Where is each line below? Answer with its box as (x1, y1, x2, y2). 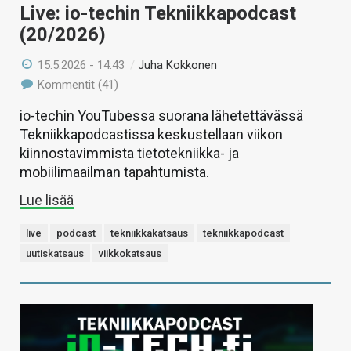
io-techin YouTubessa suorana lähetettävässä (20, 107, 303, 125)
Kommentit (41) (34, 78, 119, 92)
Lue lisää (20, 192, 74, 209)
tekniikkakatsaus (110, 227, 188, 240)
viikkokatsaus (99, 248, 161, 260)
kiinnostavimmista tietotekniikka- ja (20, 145, 239, 162)
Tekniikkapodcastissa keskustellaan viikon (20, 126, 283, 143)
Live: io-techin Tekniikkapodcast (20, 2, 296, 25)
